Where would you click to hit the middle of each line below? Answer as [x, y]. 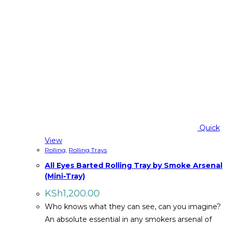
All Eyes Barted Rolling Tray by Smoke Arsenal [134, 166]
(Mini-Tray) [65, 176]
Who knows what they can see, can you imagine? [133, 206]
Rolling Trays [88, 150]
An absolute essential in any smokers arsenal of [128, 219]
